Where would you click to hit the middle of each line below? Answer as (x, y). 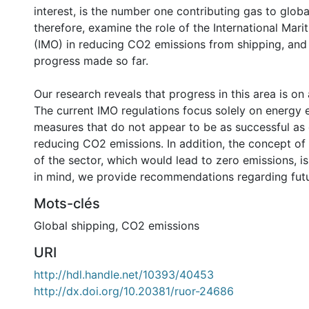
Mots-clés (67, 203)
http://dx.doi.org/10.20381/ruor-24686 (134, 291)
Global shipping (74, 226)
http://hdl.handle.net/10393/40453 (124, 275)
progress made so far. (91, 61)
